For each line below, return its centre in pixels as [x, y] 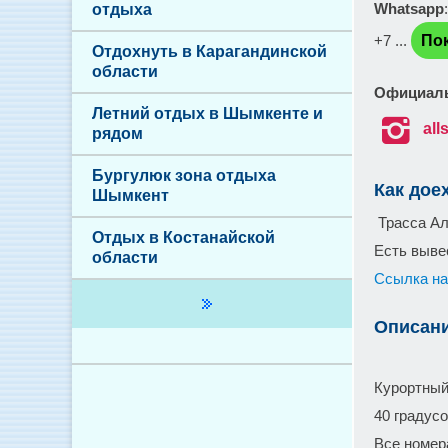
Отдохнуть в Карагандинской [209, 51]
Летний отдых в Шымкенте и [207, 113]
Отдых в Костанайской [183, 237]
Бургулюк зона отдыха [184, 175]
